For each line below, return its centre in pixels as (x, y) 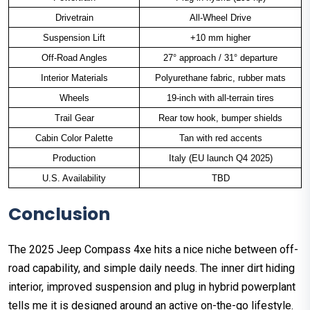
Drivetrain (74, 18)
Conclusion (59, 215)
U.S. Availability (74, 179)
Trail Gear (74, 118)
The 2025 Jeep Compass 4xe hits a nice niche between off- (153, 250)
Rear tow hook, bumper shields (220, 118)
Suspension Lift (74, 38)
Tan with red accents (220, 138)
